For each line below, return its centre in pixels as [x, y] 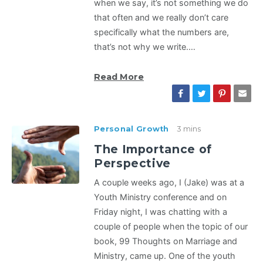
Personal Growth [131, 129]
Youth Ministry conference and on [160, 197]
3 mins [188, 129]
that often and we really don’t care [161, 18]
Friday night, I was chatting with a [161, 212]
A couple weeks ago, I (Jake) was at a [169, 183]
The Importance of [153, 149]
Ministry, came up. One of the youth [165, 256]
